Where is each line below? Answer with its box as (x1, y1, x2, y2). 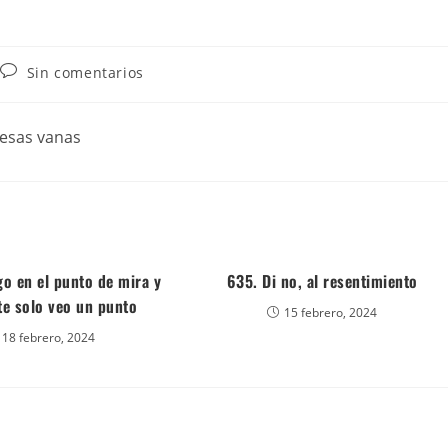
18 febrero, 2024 (2, 329, 96, 346)
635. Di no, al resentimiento (226, 269, 418, 293)
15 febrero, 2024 (284, 304, 378, 321)
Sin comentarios (26, 63, 144, 82)
